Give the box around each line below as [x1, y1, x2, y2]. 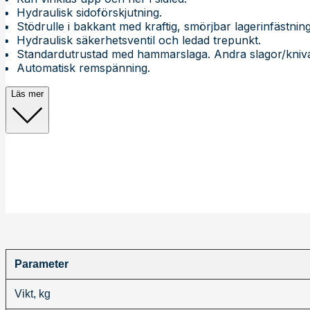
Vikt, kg [15, 287, 51, 300]
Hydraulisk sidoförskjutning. [17, 5, 162, 19]
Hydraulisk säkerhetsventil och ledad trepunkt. [17, 33, 261, 47]
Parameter [15, 257, 69, 270]
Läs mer [11, 88, 44, 99]
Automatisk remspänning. [17, 60, 150, 75]
